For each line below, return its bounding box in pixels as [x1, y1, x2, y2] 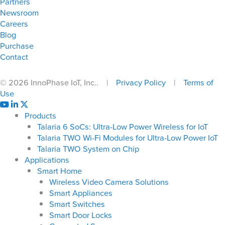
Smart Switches [49, 197, 105, 209]
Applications [25, 153, 70, 165]
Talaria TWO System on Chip [37, 142, 139, 154]
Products [25, 109, 57, 121]
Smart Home [37, 164, 82, 176]
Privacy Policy [116, 76, 166, 88]
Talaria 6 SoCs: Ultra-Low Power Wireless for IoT [37, 120, 208, 132]
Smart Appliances [49, 186, 113, 198]
